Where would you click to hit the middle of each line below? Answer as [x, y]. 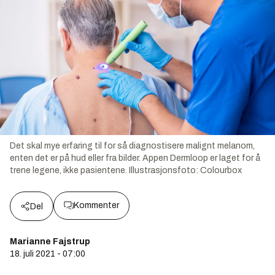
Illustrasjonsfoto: [165, 171]
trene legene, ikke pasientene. [68, 171]
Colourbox [221, 171]
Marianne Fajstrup [50, 242]
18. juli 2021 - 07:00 [48, 254]
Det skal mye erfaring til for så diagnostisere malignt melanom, [132, 146]
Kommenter [96, 206]
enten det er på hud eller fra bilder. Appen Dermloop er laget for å [135, 158]
